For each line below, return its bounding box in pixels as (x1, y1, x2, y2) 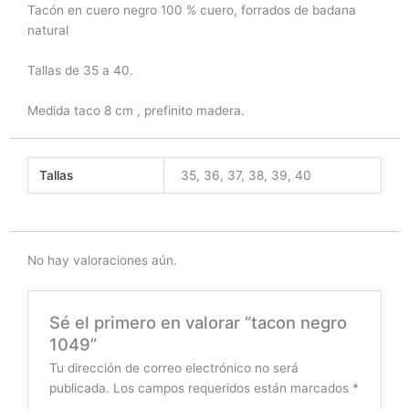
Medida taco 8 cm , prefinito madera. (27, 102, 245, 118)
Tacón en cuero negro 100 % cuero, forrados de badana (27, 2, 356, 17)
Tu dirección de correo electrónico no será (48, 360, 299, 375)
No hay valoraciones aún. (27, 252, 177, 267)
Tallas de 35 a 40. (27, 62, 133, 78)
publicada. (48, 380, 110, 395)
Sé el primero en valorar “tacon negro (48, 311, 347, 332)
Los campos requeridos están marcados (112, 380, 352, 395)
